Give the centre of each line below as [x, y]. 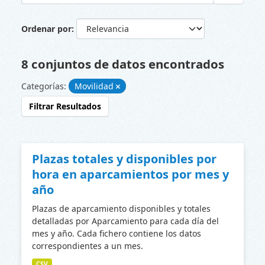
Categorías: [44, 86]
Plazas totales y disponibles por [124, 159]
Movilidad [95, 86]
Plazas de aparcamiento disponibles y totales [121, 208]
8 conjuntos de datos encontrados [123, 64]
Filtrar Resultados [65, 106]
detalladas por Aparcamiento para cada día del [125, 221]
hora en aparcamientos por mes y [130, 174]
